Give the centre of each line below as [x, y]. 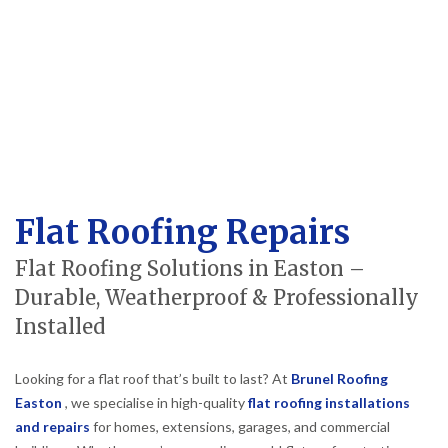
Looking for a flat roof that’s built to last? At [153, 378]
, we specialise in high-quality [156, 402]
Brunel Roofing [339, 378]
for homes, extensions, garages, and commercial [240, 426]
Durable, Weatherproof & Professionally [217, 297]
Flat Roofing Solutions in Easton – [190, 268]
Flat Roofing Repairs [182, 232]
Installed [60, 326]
